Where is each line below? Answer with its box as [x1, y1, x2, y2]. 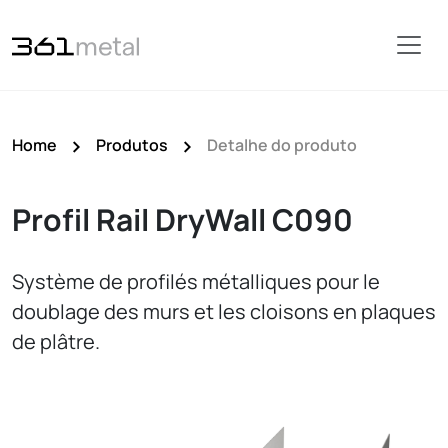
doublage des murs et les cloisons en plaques [12, 298, 436, 325]
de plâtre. [12, 328, 100, 355]
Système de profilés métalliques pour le [12, 268, 380, 295]
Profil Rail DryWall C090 [12, 199, 353, 240]
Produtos [96, 134, 168, 156]
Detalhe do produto [207, 134, 357, 156]
